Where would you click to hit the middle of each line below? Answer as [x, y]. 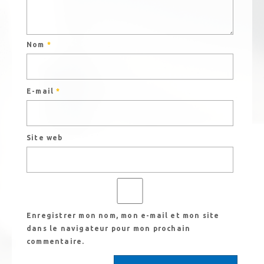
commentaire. [56, 242]
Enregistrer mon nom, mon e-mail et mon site [123, 216]
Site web [45, 138]
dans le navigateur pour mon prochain [109, 229]
